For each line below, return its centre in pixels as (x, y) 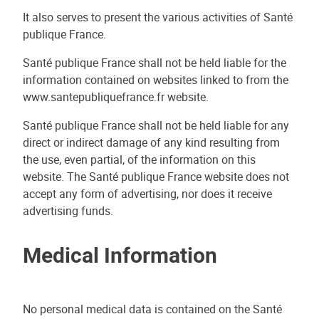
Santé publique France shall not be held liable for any (156, 125)
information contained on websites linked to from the (156, 80)
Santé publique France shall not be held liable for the (155, 63)
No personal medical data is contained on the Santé (152, 309)
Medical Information (120, 255)
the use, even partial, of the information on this (139, 159)
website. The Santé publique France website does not (156, 177)
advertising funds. (68, 211)
